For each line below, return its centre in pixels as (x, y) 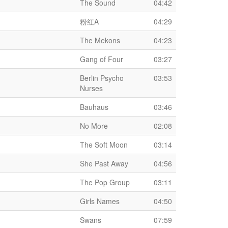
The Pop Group (105, 182)
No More (94, 126)
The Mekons (100, 40)
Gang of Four (102, 59)
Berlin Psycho (102, 78)
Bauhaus (94, 107)
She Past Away (104, 163)
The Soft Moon (104, 145)
